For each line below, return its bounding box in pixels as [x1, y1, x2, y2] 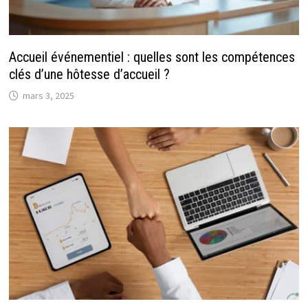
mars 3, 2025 [22, 89, 74, 102]
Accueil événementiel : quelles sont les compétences [8, 48, 295, 65]
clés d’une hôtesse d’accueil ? [8, 65, 170, 82]
